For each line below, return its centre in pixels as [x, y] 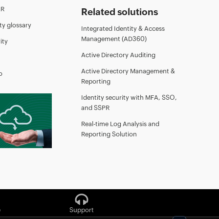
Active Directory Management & [128, 71]
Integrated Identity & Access [123, 28]
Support [81, 210]
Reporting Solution [109, 134]
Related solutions [120, 11]
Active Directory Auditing [118, 55]
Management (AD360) [114, 39]
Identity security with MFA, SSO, [129, 97]
